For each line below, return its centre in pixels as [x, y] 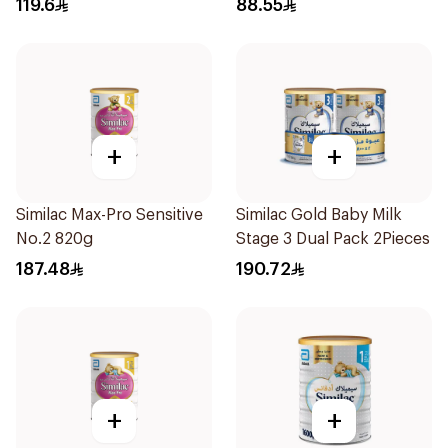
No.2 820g [54, 239]
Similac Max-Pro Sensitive [109, 215]
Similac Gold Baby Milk [319, 215]
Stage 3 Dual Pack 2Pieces [333, 239]
